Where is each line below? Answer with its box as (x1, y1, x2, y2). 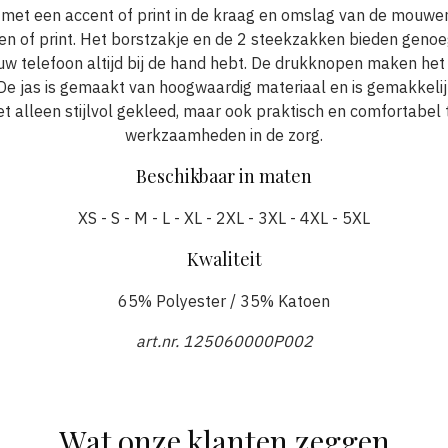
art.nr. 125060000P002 (135, 330, 313, 351)
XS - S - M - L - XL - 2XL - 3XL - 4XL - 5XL (78, 207, 370, 228)
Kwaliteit (186, 246, 262, 271)
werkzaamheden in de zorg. (125, 124, 323, 145)
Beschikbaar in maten (136, 163, 312, 188)
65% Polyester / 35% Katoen (118, 290, 330, 311)
